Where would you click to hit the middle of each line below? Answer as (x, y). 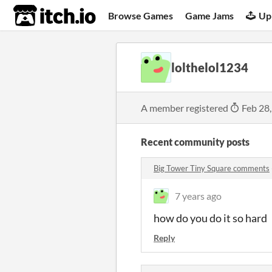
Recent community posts (195, 142)
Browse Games (141, 15)
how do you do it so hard (210, 218)
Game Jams (210, 15)
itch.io (39, 16)
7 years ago (198, 196)
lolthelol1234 (210, 67)
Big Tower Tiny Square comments (212, 168)
